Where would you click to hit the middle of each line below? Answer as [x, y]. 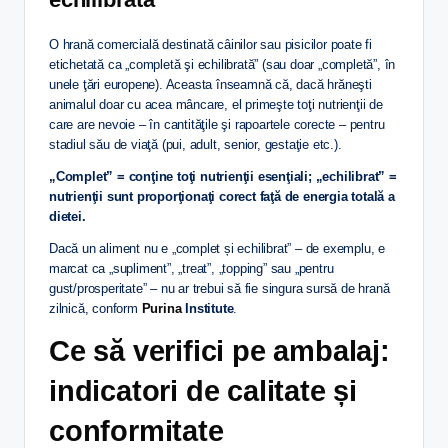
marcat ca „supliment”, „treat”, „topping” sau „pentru [191, 268]
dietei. [67, 216]
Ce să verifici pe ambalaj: [219, 350]
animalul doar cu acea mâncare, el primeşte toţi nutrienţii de [216, 104]
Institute [209, 308]
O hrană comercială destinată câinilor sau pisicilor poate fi [210, 44]
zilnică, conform [95, 308]
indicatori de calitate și [203, 390]
